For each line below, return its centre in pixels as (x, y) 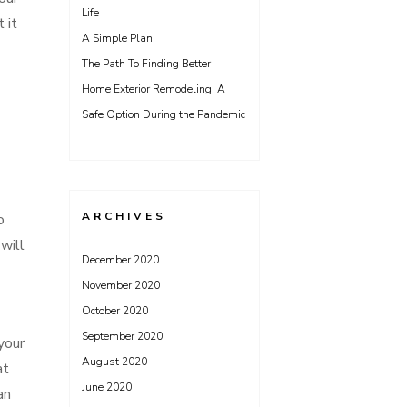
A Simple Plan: (119, 38)
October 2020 (115, 311)
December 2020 (120, 260)
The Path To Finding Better (146, 64)
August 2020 (114, 362)
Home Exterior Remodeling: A (154, 89)
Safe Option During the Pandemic (164, 114)
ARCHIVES (124, 216)
